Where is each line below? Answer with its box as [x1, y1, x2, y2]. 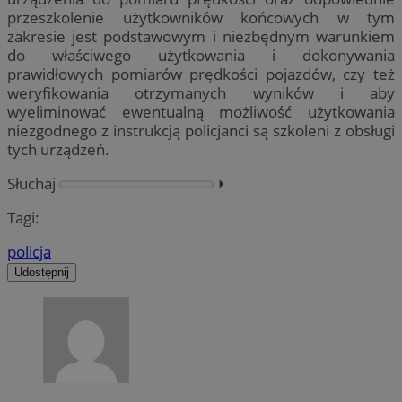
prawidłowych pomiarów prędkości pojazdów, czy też [7, 63, 395, 84]
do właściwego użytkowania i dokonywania [7, 44, 395, 66]
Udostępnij [14, 266, 69, 280]
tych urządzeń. [7, 138, 109, 160]
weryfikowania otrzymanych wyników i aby [7, 82, 395, 103]
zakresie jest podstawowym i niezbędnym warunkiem [7, 25, 395, 47]
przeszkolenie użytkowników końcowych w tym [7, 6, 395, 28]
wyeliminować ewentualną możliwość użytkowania [7, 100, 395, 122]
